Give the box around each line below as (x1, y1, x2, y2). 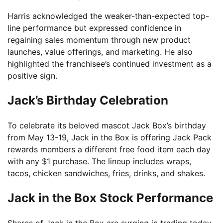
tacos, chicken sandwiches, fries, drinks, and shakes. (7, 168, 205, 178)
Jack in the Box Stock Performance (7, 190, 213, 205)
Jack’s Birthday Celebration (7, 93, 168, 108)
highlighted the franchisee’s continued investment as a (7, 59, 212, 69)
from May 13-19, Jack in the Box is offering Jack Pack (7, 132, 212, 142)
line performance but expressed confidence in (7, 23, 181, 33)
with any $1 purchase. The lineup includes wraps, (7, 156, 191, 166)
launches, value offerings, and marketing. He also (7, 47, 193, 57)
